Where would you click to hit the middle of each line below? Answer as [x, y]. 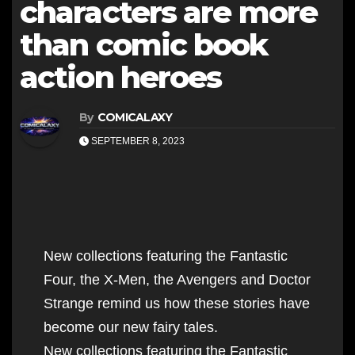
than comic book [144, 44]
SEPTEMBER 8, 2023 [137, 141]
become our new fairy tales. [131, 327]
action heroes [121, 77]
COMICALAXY [135, 117]
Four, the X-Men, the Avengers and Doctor [177, 279]
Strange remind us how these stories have [177, 303]
